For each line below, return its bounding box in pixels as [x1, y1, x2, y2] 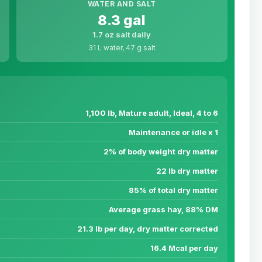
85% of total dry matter [129, 185, 218, 195]
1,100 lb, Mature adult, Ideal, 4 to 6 [85, 108, 218, 118]
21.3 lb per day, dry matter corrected [77, 224, 218, 234]
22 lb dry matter [156, 166, 218, 176]
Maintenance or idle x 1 [129, 127, 218, 137]
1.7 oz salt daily [92, 30, 151, 40]
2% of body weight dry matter [104, 147, 218, 157]
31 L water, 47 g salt [88, 43, 156, 53]
